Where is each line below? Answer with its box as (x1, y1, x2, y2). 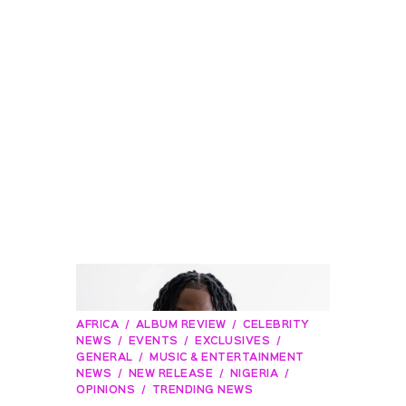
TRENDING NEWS (151, 385, 253, 395)
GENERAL (76, 353, 133, 362)
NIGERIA (229, 369, 278, 379)
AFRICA (76, 320, 119, 330)
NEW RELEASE (128, 369, 213, 379)
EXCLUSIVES (195, 336, 270, 346)
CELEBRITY (243, 320, 310, 330)
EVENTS (128, 336, 179, 346)
